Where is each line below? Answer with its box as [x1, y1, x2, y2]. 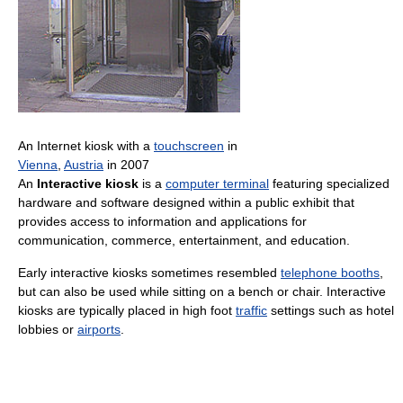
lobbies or [18, 321, 77, 336]
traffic [236, 302, 267, 318]
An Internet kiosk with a [18, 138, 154, 153]
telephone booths [281, 264, 380, 280]
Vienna [18, 157, 58, 172]
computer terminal [166, 175, 269, 191]
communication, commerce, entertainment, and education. [18, 232, 350, 247]
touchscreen [154, 138, 224, 153]
